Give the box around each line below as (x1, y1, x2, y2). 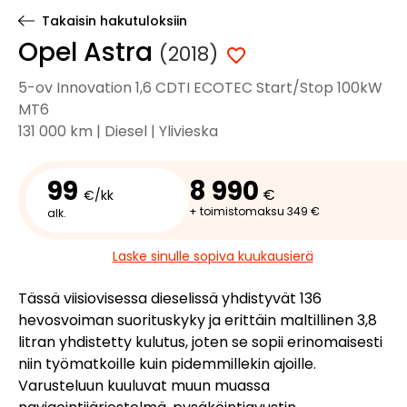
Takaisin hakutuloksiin (41, 12, 187, 30)
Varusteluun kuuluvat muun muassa (18, 375, 270, 396)
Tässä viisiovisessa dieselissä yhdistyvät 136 (18, 288, 322, 309)
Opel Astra (18, 35, 159, 70)
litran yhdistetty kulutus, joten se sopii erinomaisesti (18, 332, 382, 352)
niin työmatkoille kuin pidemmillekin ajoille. (18, 353, 316, 374)
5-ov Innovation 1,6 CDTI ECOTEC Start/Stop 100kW (18, 77, 382, 98)
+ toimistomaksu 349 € (189, 203, 321, 219)
